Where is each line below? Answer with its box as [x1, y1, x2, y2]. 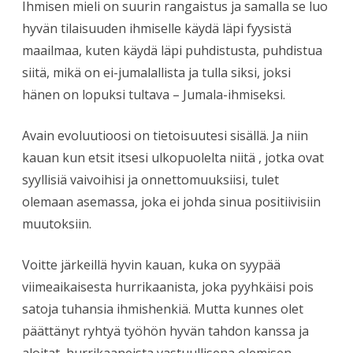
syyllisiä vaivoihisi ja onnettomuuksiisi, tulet [22, 170, 279, 188]
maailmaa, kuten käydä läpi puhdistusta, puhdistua [22, 41, 322, 59]
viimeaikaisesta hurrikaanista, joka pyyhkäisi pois [22, 277, 314, 295]
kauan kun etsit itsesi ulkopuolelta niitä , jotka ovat [22, 148, 324, 166]
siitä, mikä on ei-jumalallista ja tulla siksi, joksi [22, 63, 291, 81]
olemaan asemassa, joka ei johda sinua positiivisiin [22, 192, 321, 210]
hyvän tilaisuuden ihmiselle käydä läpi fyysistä [22, 19, 292, 37]
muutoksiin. [22, 214, 95, 232]
